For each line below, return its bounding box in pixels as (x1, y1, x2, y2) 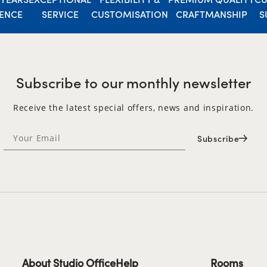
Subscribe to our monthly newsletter (16, 72, 251, 92)
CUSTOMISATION (91, 7, 168, 20)
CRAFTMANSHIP (175, 7, 247, 20)
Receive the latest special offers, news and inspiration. (13, 102, 254, 113)
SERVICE (41, 7, 79, 20)
